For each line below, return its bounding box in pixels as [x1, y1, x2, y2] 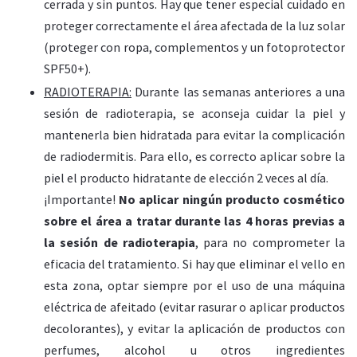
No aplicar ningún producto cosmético [119, 190, 346, 207]
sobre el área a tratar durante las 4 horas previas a [44, 212, 345, 229]
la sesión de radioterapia [44, 233, 195, 250]
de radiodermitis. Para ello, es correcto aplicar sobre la [44, 147, 345, 164]
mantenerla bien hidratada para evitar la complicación [44, 126, 345, 143]
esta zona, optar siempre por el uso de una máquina [44, 277, 345, 293]
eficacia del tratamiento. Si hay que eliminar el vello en [44, 255, 345, 272]
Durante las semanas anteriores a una [131, 83, 345, 100]
